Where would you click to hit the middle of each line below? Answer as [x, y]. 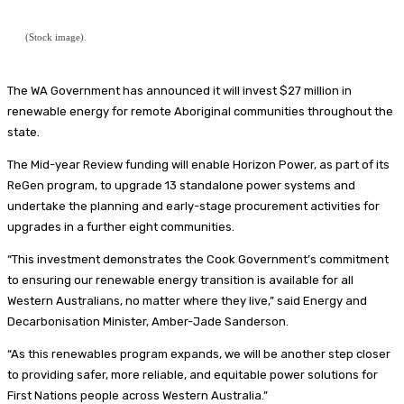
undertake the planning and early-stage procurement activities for [193, 206]
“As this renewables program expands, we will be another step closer [199, 353]
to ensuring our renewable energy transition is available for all [180, 280]
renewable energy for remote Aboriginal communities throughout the [200, 111]
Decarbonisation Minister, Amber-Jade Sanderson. [148, 321]
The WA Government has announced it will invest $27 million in [179, 90]
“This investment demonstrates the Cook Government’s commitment [198, 259]
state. [23, 132]
